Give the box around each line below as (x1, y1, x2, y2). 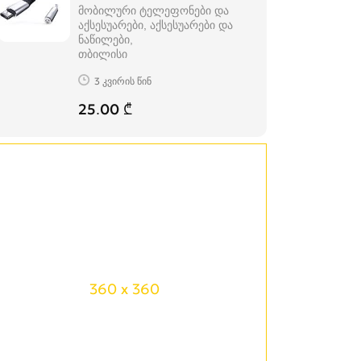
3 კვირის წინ (94, 74, 151, 87)
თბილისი (78, 47, 127, 61)
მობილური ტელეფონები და (78, 3, 229, 18)
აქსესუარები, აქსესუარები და (78, 18, 233, 32)
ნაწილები (78, 32, 130, 47)
